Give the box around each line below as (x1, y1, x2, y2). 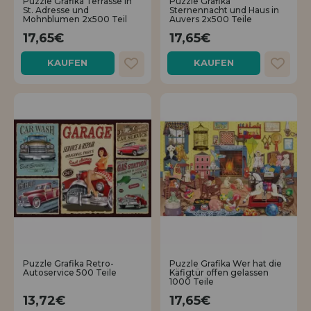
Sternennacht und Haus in (169, 5, 279, 16)
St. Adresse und (23, 5, 89, 16)
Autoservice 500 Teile (23, 267, 117, 278)
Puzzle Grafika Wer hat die (169, 258, 282, 269)
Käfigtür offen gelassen (169, 267, 269, 278)
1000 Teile (169, 276, 214, 287)
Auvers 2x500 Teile (169, 14, 252, 25)
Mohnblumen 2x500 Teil (23, 14, 127, 25)
